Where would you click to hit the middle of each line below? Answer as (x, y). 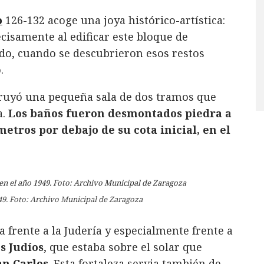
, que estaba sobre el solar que (123, 247)
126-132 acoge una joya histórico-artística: (114, 20)
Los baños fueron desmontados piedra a (120, 113)
